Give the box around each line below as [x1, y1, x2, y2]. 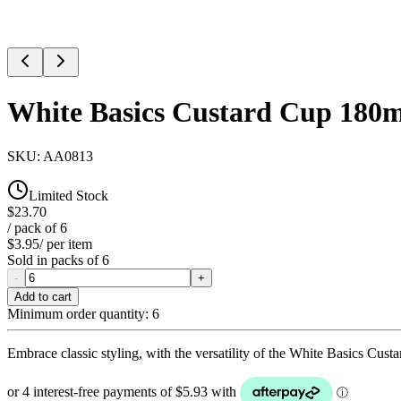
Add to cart [14, 289, 72, 303]
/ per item [39, 235, 92, 252]
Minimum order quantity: [7, 305, 149, 321]
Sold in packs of [7, 252, 102, 268]
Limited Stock [29, 187, 108, 203]
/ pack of [7, 219, 60, 235]
